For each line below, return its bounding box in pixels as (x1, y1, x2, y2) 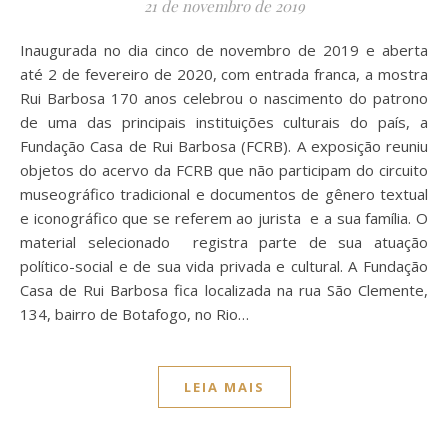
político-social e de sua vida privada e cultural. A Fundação (20, 256, 428, 276)
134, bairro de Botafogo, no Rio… (20, 304, 249, 324)
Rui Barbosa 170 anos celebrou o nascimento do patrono (20, 88, 428, 108)
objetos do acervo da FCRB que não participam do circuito (20, 160, 428, 180)
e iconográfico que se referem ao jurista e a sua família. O (20, 208, 428, 228)
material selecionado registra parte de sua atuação (20, 232, 428, 252)
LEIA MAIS (183, 378, 265, 396)
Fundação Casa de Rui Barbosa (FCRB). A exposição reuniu (20, 136, 428, 156)
